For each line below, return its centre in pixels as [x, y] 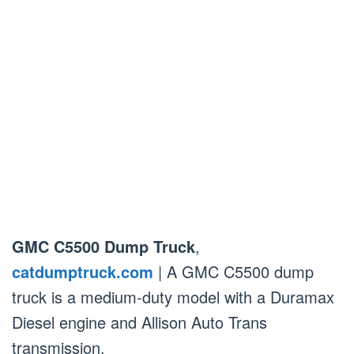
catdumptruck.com [83, 271]
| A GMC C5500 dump [233, 271]
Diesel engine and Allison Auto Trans [139, 322]
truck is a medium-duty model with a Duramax [173, 296]
